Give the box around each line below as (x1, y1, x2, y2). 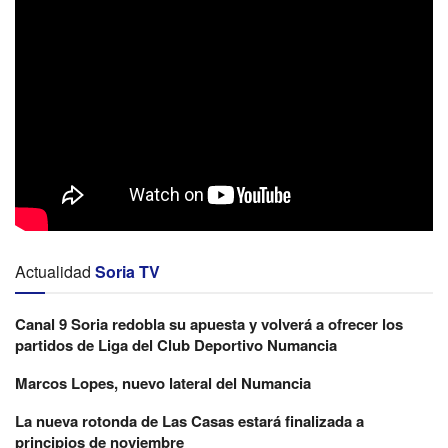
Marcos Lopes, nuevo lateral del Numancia (15, 371, 311, 394)
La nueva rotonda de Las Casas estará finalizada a (15, 409, 364, 432)
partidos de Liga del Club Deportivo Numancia (15, 333, 337, 356)
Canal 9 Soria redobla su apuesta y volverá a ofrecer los (15, 312, 403, 335)
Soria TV (95, 259, 160, 283)
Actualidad (15, 259, 91, 283)
